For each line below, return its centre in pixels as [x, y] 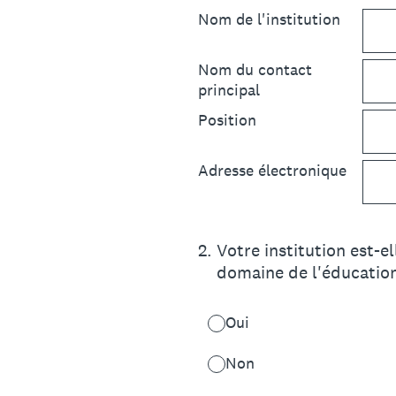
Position [227, 120]
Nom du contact [255, 69]
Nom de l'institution [269, 19]
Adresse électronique [274, 170]
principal [231, 90]
